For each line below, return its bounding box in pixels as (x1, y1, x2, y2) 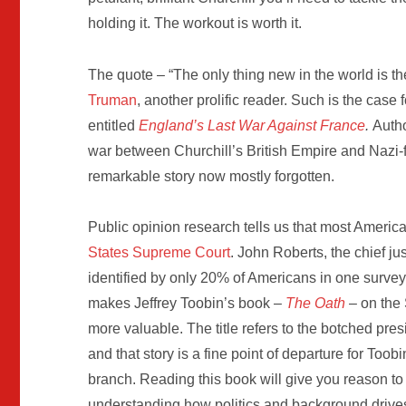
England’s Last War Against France (139, 117, 366, 133)
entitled (88, 117, 140, 133)
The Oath (285, 295, 346, 312)
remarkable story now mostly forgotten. (88, 168, 335, 184)
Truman (88, 92, 138, 108)
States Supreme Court (88, 245, 231, 261)
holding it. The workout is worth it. (88, 14, 303, 31)
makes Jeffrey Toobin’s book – (88, 295, 286, 312)
